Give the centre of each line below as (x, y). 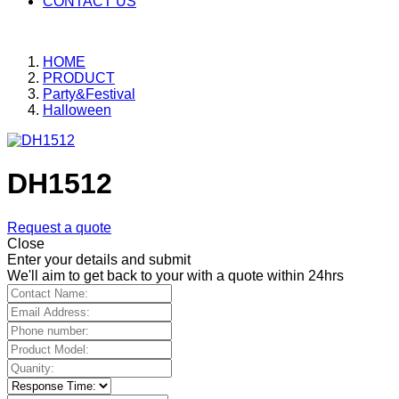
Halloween (77, 110)
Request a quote (59, 227)
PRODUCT (79, 78)
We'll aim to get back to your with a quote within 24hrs (175, 275)
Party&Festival (89, 94)
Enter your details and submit (99, 259)
